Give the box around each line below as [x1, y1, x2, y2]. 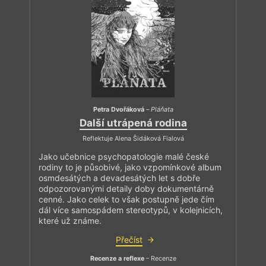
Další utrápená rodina [79, 116, 187, 129]
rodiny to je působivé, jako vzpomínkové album [39, 162, 221, 173]
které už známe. [39, 216, 102, 226]
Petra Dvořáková [93, 106, 144, 114]
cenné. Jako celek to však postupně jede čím [39, 194, 214, 205]
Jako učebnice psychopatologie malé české [39, 151, 209, 162]
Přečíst [115, 235, 142, 245]
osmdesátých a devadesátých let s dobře [39, 173, 200, 183]
